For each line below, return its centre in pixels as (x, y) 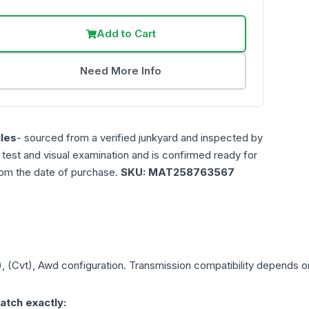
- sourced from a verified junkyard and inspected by (140, 138)
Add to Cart (126, 34)
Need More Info (121, 71)
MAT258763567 (191, 172)
